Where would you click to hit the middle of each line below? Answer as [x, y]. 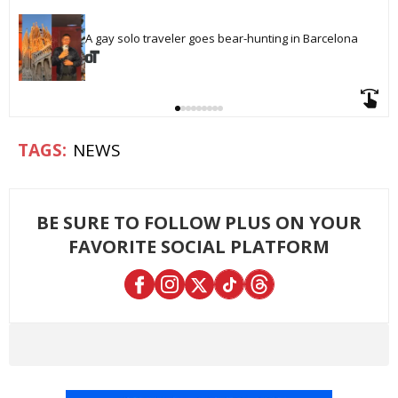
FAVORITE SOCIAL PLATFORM [199, 247]
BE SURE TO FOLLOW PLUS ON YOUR [199, 223]
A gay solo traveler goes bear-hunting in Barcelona [222, 39]
